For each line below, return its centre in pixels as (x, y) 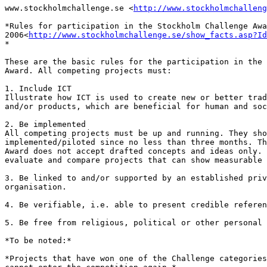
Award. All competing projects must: (88, 71)
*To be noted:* (38, 241)
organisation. (36, 187)
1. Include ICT (38, 89)
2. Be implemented (45, 125)
